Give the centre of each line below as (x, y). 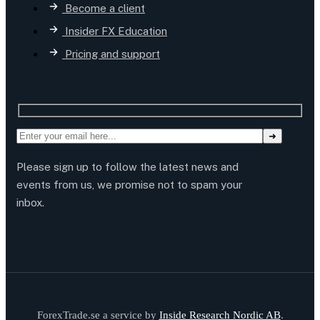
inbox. (30, 203)
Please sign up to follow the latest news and (127, 167)
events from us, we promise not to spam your (129, 185)
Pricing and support (112, 54)
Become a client (105, 8)
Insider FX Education (116, 31)
